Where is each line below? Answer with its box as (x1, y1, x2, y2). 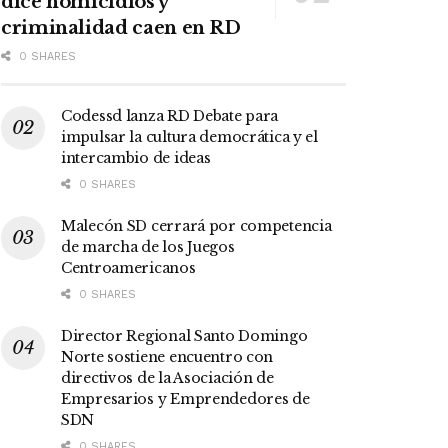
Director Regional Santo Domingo (61, 327, 308, 346)
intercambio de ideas (61, 149, 211, 168)
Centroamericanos (61, 259, 196, 278)
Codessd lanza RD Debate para (61, 107, 279, 126)
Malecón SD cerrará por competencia (61, 217, 332, 236)
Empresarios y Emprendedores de (61, 390, 310, 409)
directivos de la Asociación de (61, 369, 274, 388)
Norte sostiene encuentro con (61, 348, 274, 367)
